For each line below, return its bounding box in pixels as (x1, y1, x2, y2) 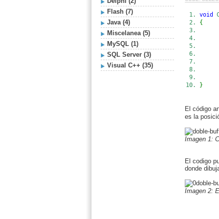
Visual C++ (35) (107, 62, 153, 69)
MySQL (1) (107, 40, 138, 47)
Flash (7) (107, 8, 133, 15)
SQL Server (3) (107, 51, 151, 58)
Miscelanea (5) (107, 29, 150, 37)
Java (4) (107, 19, 130, 26)
